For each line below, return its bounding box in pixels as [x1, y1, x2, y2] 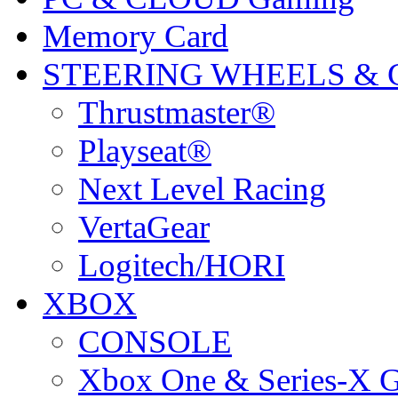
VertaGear [78, 209, 210, 246]
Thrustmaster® [78, 94, 275, 131]
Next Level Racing [78, 171, 326, 208]
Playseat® [78, 132, 211, 170]
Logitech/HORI [78, 247, 285, 284]
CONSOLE [78, 323, 232, 361]
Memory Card [43, 18, 228, 55]
